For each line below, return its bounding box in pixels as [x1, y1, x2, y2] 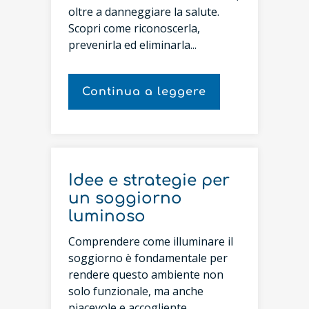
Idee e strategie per [68, 171, 230, 189]
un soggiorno [68, 189, 182, 207]
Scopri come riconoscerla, [68, 20, 200, 36]
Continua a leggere [82, 85, 206, 98]
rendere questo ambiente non [68, 267, 223, 282]
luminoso [68, 207, 146, 225]
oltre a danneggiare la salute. [68, 3, 219, 19]
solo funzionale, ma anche [68, 283, 203, 299]
